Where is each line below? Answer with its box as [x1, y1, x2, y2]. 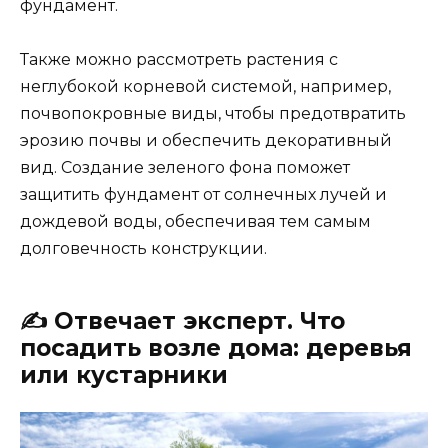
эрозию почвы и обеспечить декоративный [20, 131, 392, 151]
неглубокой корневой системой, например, [20, 77, 391, 97]
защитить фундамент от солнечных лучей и [20, 185, 387, 205]
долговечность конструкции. [20, 239, 267, 259]
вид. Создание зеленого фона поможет [20, 158, 350, 178]
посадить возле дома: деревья [20, 334, 412, 363]
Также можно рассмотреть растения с [20, 50, 338, 70]
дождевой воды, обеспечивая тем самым [20, 212, 371, 232]
